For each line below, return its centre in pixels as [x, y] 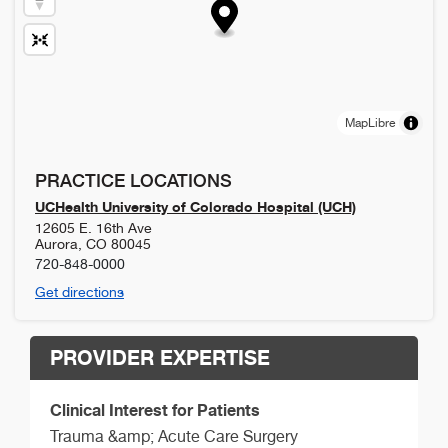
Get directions [79, 292]
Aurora [56, 244]
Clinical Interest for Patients [155, 410]
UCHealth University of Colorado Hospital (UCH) [195, 207]
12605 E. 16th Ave [93, 228]
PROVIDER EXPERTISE [160, 358]
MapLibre [370, 123]
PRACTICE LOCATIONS [133, 181]
